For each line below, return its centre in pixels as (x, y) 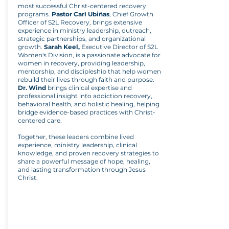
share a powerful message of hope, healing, (84, 161)
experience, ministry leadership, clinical (77, 145)
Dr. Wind (32, 88)
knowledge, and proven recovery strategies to (88, 153)
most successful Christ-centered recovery (82, 6)
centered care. (40, 120)
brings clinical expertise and (89, 88)
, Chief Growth (131, 14)
